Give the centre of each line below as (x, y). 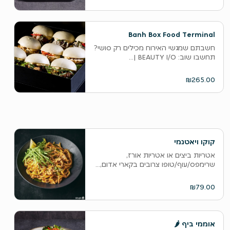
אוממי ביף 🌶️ (197, 224)
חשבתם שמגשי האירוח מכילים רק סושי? (154, 48)
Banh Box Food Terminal (189, 34)
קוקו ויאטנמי (194, 142)
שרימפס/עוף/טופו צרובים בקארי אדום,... (155, 164)
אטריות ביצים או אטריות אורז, (170, 155)
